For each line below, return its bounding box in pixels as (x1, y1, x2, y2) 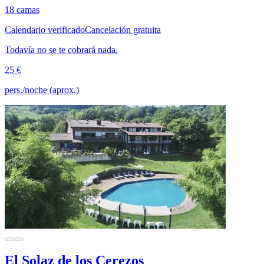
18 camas (5, 4, 39, 15)
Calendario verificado (5, 24, 85, 35)
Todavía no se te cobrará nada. (5, 44, 118, 55)
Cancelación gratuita (85, 24, 161, 35)
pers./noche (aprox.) (5, 84, 79, 95)
